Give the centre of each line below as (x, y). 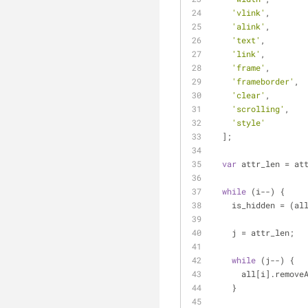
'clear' (249, 95)
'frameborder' (263, 81)
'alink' (249, 26)
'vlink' (249, 12)
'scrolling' (258, 109)
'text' (246, 40)
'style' (249, 122)
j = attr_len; (263, 232)
